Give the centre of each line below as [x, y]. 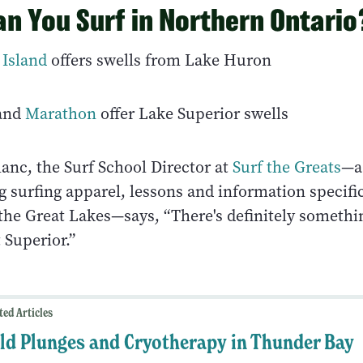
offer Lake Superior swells [192, 113]
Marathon [61, 113]
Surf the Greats [287, 167]
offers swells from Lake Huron [159, 60]
